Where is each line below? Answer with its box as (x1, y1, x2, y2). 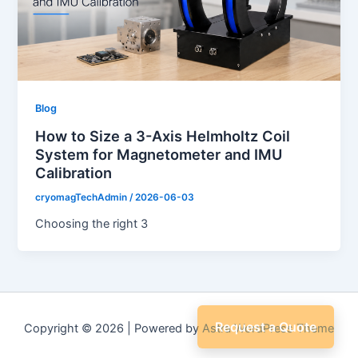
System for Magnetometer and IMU (35, 145, 283, 163)
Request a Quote (215, 319, 316, 335)
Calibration (35, 163, 113, 181)
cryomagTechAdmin (35, 191, 130, 203)
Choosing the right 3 (35, 216, 149, 231)
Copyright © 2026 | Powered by (24, 321, 202, 336)
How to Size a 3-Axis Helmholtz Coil (35, 126, 291, 145)
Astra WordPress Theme (202, 321, 334, 336)
